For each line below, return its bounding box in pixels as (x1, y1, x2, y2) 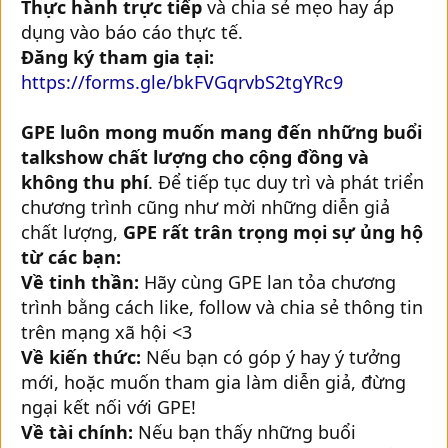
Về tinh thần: (21, 269, 139, 294)
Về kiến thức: (21, 344, 141, 369)
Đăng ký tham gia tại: (21, 44, 214, 69)
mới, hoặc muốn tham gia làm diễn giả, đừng (21, 369, 406, 394)
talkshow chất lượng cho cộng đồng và (21, 144, 369, 169)
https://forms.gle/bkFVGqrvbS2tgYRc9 (21, 69, 343, 94)
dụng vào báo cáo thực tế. (21, 19, 243, 44)
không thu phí (21, 169, 148, 194)
